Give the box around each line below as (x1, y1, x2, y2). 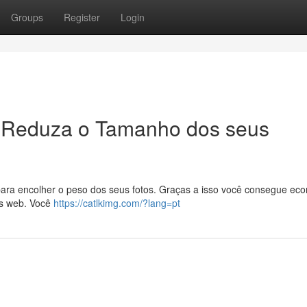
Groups (11, 10, 43, 24)
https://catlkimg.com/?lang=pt (53, 196, 180, 210)
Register (64, 10, 100, 24)
